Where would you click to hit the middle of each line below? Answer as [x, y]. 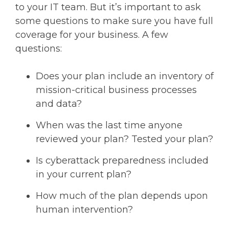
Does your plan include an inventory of [125, 76]
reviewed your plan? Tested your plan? [124, 139]
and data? [59, 104]
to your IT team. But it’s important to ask [108, 7]
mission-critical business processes [116, 90]
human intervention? [84, 210]
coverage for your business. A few [92, 35]
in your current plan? [84, 174]
